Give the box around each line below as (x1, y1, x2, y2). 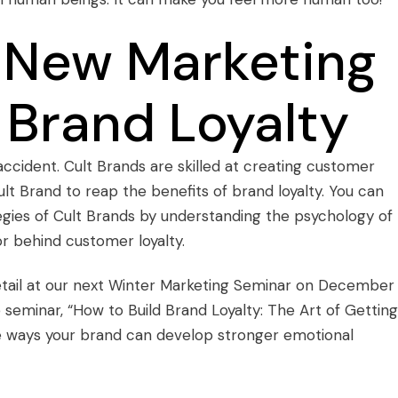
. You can (322, 181, 384, 201)
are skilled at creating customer (146, 156, 375, 176)
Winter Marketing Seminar (108, 275, 291, 295)
